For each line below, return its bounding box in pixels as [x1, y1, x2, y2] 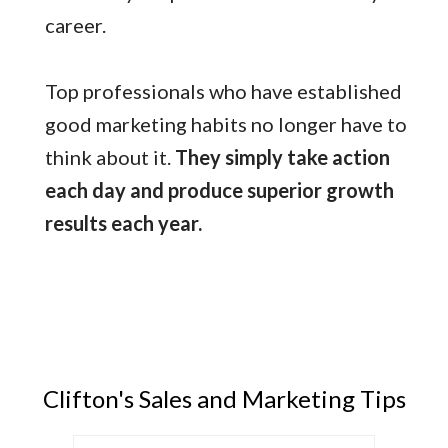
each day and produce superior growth [45, 178, 394, 203]
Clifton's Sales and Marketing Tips [42, 384, 406, 414]
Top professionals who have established [45, 79, 402, 104]
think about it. [45, 145, 175, 170]
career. [45, 13, 114, 38]
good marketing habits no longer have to [45, 112, 407, 137]
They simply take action [175, 145, 390, 170]
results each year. [45, 211, 202, 236]
